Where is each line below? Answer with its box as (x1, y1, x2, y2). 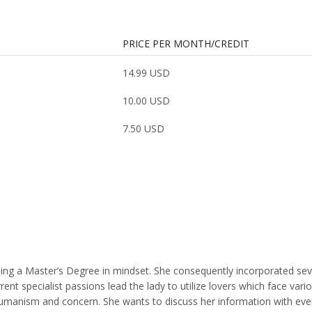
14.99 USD (122, 66, 170, 80)
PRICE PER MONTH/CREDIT (122, 37, 249, 51)
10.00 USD (122, 94, 170, 108)
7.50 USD (122, 122, 164, 136)
